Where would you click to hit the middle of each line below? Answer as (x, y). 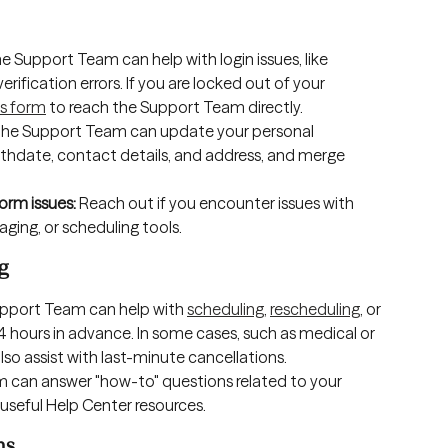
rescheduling (315, 308)
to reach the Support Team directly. (174, 106)
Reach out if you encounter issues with (218, 202)
